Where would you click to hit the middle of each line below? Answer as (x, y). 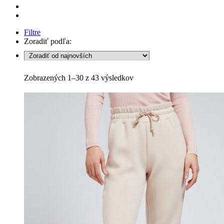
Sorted (143, 77)
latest (141, 95)
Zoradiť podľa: (48, 41)
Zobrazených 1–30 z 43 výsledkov (79, 77)
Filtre (32, 32)
